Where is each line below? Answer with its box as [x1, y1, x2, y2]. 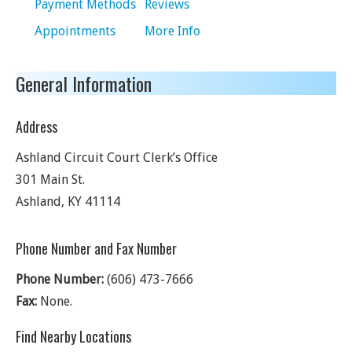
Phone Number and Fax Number [16, 238, 177, 258]
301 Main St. [16, 172, 85, 187]
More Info [145, 24, 200, 38]
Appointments [35, 24, 115, 38]
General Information [16, 69, 152, 97]
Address [16, 116, 57, 137]
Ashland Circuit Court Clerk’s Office [16, 150, 218, 165]
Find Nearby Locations [16, 326, 131, 346]
